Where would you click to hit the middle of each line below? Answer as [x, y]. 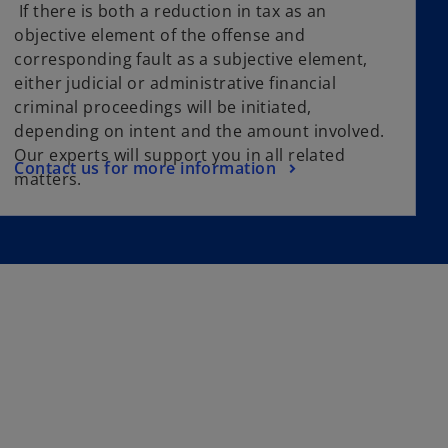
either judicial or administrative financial [175, 83]
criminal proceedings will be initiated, [163, 107]
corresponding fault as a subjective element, [191, 59]
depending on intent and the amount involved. [199, 131]
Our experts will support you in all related [180, 155]
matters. [48, 179]
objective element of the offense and [160, 35]
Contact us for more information [145, 167]
